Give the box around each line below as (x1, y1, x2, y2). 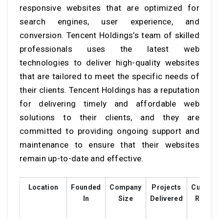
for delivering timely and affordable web (20, 98, 199, 109)
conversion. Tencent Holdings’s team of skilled (20, 30, 199, 40)
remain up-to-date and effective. (20, 153, 144, 163)
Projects (152, 183, 181, 191)
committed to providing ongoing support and (20, 126, 199, 136)
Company (109, 183, 142, 191)
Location (28, 183, 59, 191)
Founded (71, 183, 101, 191)
